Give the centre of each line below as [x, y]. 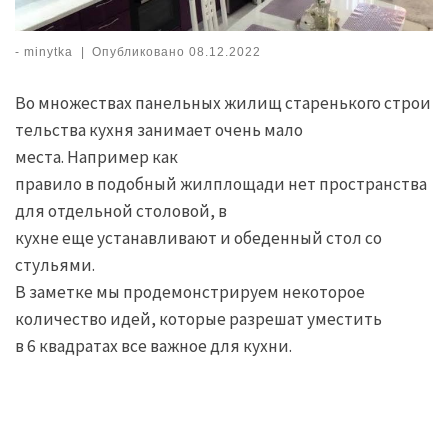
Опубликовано [141, 52]
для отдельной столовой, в [121, 211]
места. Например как [96, 157]
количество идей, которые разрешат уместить [198, 319]
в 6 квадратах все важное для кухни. [153, 346]
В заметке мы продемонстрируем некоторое [190, 292]
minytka [48, 52]
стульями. [55, 265]
